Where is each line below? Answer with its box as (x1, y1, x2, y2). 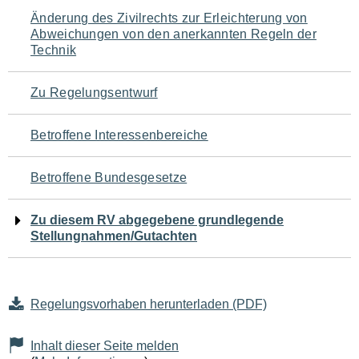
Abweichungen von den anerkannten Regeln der (30, 27, 317, 41)
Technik (30, 43, 77, 57)
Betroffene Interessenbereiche (30, 128, 208, 142)
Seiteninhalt (7, 99, 137, 129)
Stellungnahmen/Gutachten (30, 229, 197, 243)
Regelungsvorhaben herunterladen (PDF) (30, 297, 267, 311)
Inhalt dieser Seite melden (30, 339, 179, 353)
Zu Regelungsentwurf (30, 86, 158, 99)
